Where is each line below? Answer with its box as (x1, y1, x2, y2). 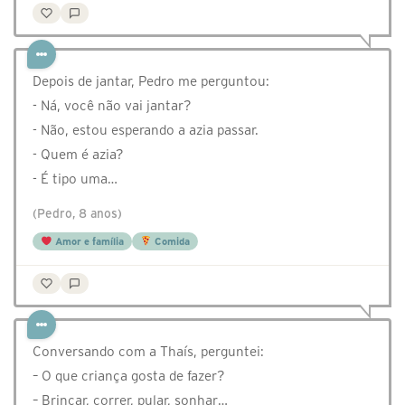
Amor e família (52, 236, 124, 248)
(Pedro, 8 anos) (33, 207, 122, 221)
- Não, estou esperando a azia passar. (33, 122, 259, 138)
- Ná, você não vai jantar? (33, 98, 192, 114)
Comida (151, 236, 190, 248)
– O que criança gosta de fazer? (33, 368, 225, 384)
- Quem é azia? (33, 146, 124, 163)
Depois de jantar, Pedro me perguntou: (33, 73, 269, 89)
